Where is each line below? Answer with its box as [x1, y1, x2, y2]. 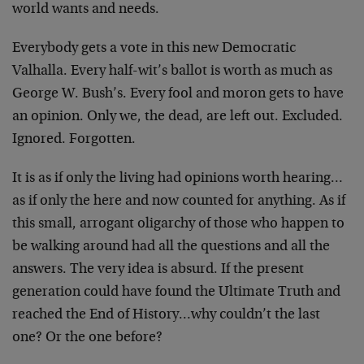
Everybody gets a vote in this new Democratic [12, 41, 296, 56]
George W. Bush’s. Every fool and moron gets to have [12, 87, 344, 102]
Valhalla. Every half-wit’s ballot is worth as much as [12, 64, 332, 79]
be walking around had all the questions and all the [12, 240, 330, 254]
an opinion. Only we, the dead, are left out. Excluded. [12, 110, 343, 124]
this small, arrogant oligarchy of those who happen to [12, 217, 344, 232]
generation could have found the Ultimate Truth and [12, 285, 340, 300]
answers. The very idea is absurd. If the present [12, 262, 304, 277]
